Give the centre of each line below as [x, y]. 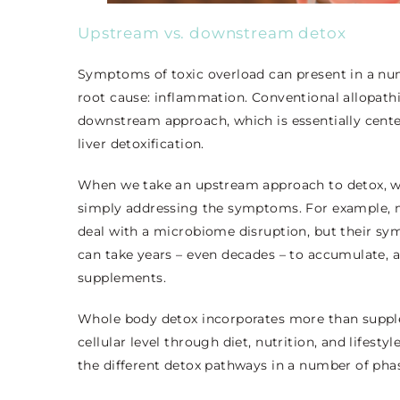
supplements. [124, 277]
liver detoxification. [143, 143]
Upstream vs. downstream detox [212, 33]
